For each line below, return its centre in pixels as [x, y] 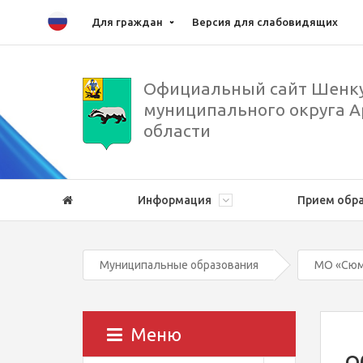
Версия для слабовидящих [265, 22]
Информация [176, 200]
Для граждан [127, 22]
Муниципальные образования [179, 265]
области [177, 130]
